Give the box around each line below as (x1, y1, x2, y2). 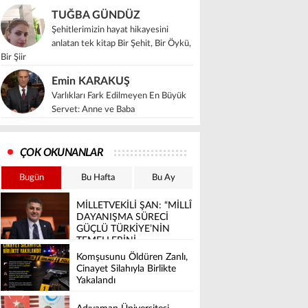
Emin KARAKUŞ (52, 76, 130, 87)
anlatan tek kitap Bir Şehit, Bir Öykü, (52, 39, 191, 48)
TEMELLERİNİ (76, 236, 136, 246)
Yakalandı (76, 276, 115, 286)
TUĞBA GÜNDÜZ (52, 10, 140, 21)
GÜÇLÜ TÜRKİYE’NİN (76, 224, 170, 234)
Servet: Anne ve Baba (52, 105, 135, 114)
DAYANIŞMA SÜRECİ (76, 212, 168, 223)
